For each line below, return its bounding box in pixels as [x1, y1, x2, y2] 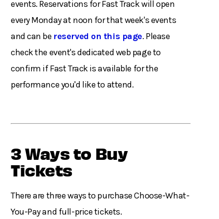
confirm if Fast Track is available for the [11, 63, 158, 74]
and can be [11, 31, 54, 42]
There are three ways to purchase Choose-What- [11, 190, 190, 201]
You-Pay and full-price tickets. [11, 206, 122, 218]
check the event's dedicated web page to [11, 47, 161, 58]
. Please [142, 31, 170, 42]
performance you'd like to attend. [11, 79, 134, 90]
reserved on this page [53, 31, 142, 42]
